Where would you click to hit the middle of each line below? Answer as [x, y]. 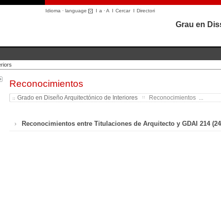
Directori [146, 11]
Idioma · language [67, 11]
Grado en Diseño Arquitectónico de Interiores [78, 98]
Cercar [123, 11]
